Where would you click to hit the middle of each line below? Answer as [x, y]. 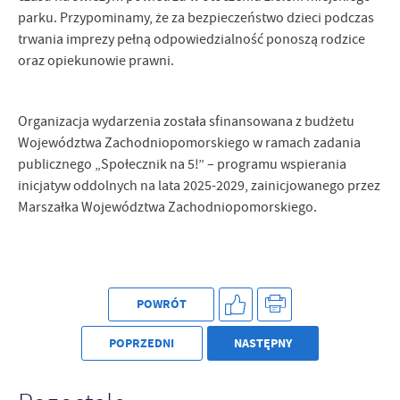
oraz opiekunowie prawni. [96, 61]
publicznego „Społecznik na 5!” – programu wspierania [182, 165]
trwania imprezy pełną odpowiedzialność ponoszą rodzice [192, 40]
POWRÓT [161, 304]
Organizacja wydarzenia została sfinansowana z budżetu [186, 122]
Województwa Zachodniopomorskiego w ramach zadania [189, 143]
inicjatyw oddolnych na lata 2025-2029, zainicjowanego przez [199, 186]
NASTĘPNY [262, 343]
